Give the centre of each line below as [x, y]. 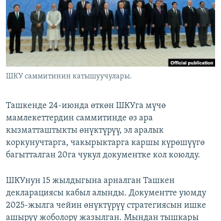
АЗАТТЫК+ [32, 27]
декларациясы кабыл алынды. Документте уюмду [106, 193]
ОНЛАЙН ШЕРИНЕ [35, 8]
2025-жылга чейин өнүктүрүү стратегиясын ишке [106, 206]
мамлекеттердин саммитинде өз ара [79, 118]
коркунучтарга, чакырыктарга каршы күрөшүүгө [105, 143]
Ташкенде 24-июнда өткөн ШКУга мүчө [86, 106]
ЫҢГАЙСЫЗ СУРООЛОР [50, 45]
